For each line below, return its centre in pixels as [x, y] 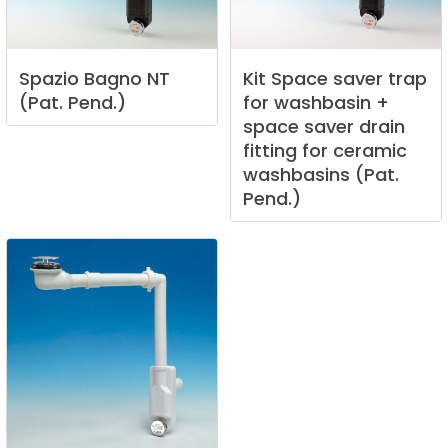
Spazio [49, 79]
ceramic [370, 151]
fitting [270, 151]
